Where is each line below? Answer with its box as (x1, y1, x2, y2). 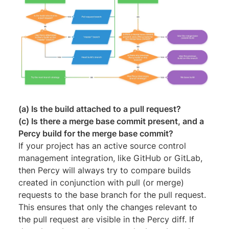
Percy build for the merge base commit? (18, 128, 173, 139)
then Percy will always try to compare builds (18, 165, 191, 176)
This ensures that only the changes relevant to (18, 202, 197, 213)
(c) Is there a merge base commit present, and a (18, 116, 204, 127)
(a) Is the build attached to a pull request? (18, 104, 181, 114)
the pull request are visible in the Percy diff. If (18, 214, 194, 225)
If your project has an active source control (18, 141, 186, 151)
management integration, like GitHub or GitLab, (18, 153, 202, 164)
